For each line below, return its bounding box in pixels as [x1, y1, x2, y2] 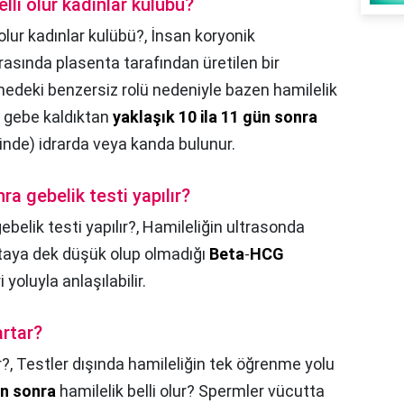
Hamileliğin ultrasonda [142, 216, 305, 236]
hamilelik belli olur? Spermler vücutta [56, 381, 325, 400]
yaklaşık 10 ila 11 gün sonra [113, 106, 317, 126]
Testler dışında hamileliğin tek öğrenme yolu [16, 353, 335, 373]
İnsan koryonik [151, 25, 255, 45]
